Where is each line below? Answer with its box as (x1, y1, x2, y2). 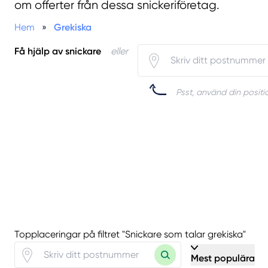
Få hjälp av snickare (14, 45, 101, 57)
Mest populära (191, 252, 255, 264)
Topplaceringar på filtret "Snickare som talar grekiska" (14, 229, 246, 240)
